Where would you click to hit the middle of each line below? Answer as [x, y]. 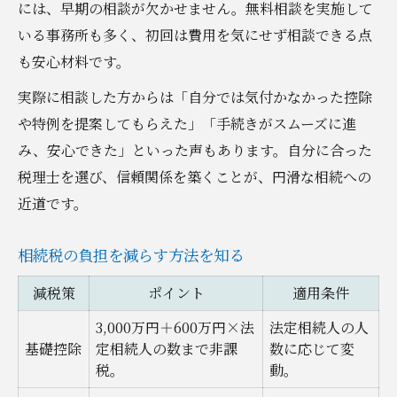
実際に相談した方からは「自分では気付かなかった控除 [195, 97]
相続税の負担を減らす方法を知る [131, 254]
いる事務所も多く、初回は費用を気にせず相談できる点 [195, 35]
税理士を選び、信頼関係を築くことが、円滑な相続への [195, 176]
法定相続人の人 [319, 327]
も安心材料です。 [74, 61]
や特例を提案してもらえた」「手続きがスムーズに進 [187, 123]
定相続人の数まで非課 [167, 348]
